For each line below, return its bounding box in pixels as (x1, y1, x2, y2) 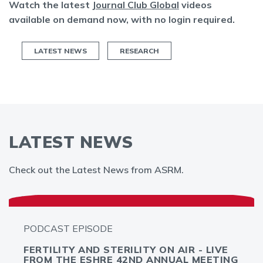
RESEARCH (120, 46, 159, 55)
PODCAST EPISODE (23, 222, 113, 234)
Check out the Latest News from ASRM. (9, 164, 184, 176)
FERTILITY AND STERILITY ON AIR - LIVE (23, 244, 228, 255)
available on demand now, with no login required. (9, 14, 235, 25)
